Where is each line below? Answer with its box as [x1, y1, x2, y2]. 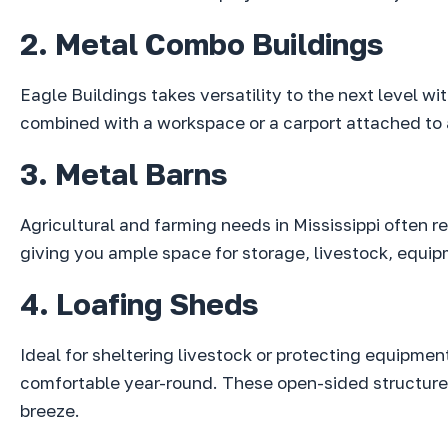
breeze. [20, 400, 80, 422]
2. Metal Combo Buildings [20, 26, 384, 63]
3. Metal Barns [20, 156, 228, 193]
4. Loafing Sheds [20, 286, 259, 323]
